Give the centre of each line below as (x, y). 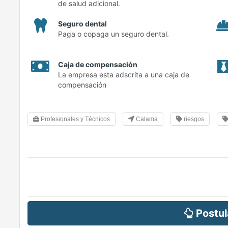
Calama (146, 119)
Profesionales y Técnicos (75, 119)
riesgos (193, 119)
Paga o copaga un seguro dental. (113, 34)
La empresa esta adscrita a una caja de (124, 75)
